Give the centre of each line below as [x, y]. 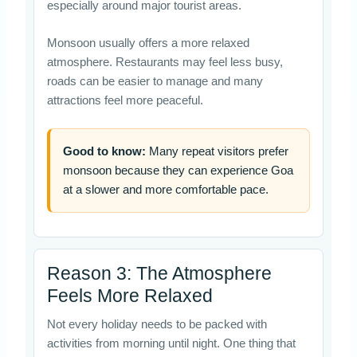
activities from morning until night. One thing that [171, 344]
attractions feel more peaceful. [125, 100]
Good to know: [104, 152]
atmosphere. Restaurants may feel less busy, [165, 62]
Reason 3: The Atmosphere [159, 274]
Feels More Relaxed [129, 296]
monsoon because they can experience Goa [178, 171]
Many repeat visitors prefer [217, 152]
